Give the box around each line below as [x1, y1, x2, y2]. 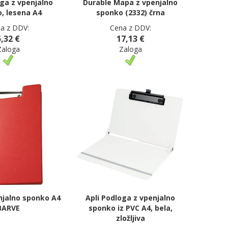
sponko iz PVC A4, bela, [88, 203, 173, 213]
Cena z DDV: [109, 22, 151, 33]
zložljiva [116, 213, 145, 223]
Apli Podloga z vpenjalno [85, 193, 175, 203]
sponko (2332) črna [96, 7, 165, 17]
